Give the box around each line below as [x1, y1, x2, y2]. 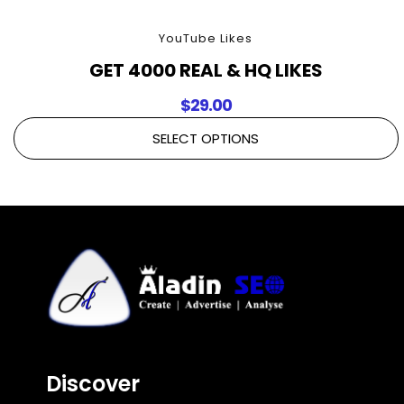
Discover [46, 368, 141, 399]
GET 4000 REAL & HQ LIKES [88, 57, 323, 83]
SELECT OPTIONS [152, 128, 260, 148]
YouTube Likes [159, 29, 253, 47]
